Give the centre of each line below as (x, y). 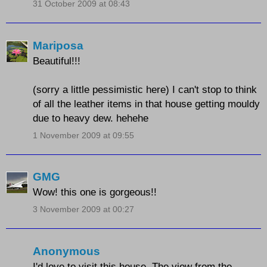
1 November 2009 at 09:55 (83, 135)
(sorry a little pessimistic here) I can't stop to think (145, 89)
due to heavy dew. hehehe (91, 118)
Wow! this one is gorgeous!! (95, 192)
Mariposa (58, 45)
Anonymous (66, 251)
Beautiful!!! (57, 60)
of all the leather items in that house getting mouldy (146, 103)
